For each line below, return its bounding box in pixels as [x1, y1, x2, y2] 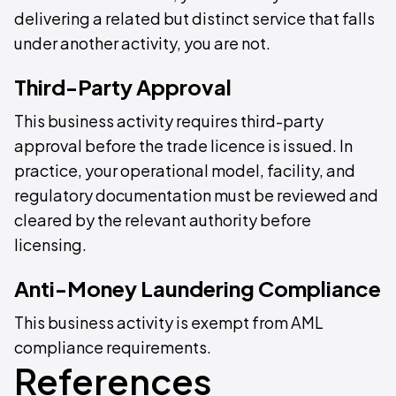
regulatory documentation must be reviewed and [14, 185, 378, 206]
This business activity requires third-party [14, 110, 324, 132]
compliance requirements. [14, 337, 211, 358]
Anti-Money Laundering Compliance [14, 275, 381, 302]
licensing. [14, 234, 87, 255]
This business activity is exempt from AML [14, 312, 324, 333]
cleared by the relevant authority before [14, 209, 311, 231]
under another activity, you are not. [14, 33, 270, 54]
